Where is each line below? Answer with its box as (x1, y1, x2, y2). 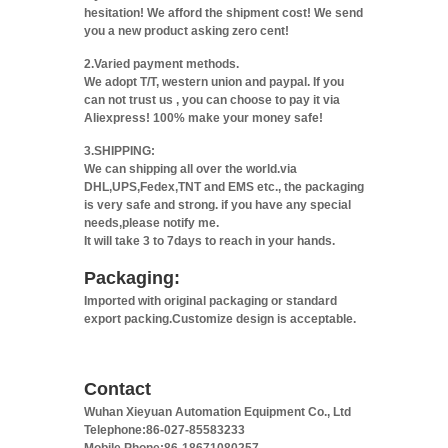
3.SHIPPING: (84, 144, 155, 158)
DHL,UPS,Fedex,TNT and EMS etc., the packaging (84, 180, 364, 194)
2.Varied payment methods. (84, 57, 239, 71)
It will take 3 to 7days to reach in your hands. (84, 234, 335, 248)
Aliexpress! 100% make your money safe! (84, 111, 323, 125)
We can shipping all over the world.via (84, 162, 297, 176)
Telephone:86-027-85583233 (84, 423, 245, 437)
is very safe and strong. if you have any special (84, 198, 351, 212)
